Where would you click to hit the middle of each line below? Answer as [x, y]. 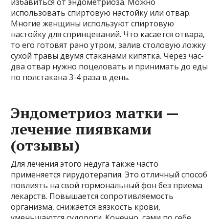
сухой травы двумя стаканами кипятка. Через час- [108, 56]
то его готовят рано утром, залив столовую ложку [109, 45]
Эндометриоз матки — [95, 113]
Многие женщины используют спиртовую [93, 24]
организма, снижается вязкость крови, [86, 207]
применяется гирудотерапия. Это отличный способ [109, 175]
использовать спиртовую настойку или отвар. [101, 13]
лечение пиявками [81, 129]
